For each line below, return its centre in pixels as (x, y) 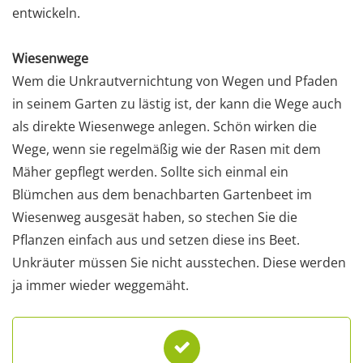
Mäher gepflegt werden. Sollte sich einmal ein (150, 171)
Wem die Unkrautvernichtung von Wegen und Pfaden (175, 81)
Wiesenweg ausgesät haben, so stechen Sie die (155, 217)
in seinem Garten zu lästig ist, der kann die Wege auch (177, 103)
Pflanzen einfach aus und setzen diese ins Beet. (156, 239)
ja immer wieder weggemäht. (100, 285)
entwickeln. (46, 13)
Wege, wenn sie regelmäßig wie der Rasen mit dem (167, 149)
